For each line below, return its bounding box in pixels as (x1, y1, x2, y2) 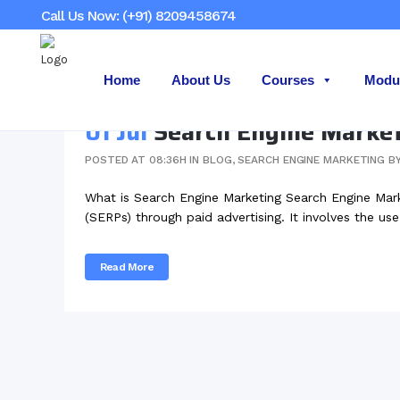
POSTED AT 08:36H (85, 154, 187, 166)
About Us (171, 72, 230, 87)
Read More (100, 261, 154, 273)
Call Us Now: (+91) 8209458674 (41, 7, 236, 24)
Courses (262, 72, 314, 87)
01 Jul (85, 112, 147, 151)
